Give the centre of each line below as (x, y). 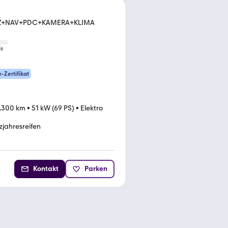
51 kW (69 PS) (53, 108)
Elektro (92, 108)
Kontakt (46, 168)
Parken (96, 168)
